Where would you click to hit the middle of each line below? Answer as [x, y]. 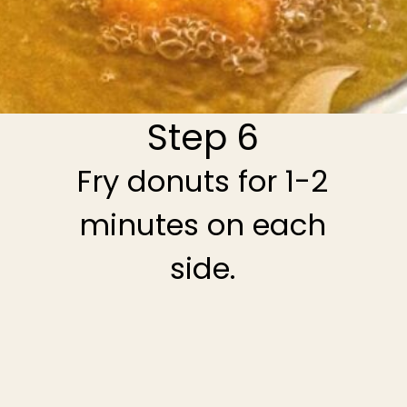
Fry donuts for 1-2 [203, 182]
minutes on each [202, 225]
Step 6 [203, 137]
